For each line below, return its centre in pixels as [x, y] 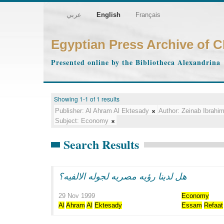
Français [148, 15]
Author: [169, 111]
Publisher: [69, 111]
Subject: [67, 121]
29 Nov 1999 [77, 195]
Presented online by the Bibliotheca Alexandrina [136, 62]
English [108, 15]
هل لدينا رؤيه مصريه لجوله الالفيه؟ [122, 176]
